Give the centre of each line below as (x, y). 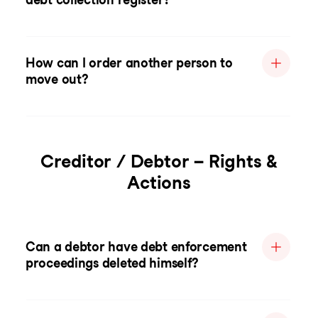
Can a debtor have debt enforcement (136, 247)
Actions (159, 182)
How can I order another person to (129, 63)
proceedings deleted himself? (113, 263)
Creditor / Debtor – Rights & (159, 161)
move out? (57, 79)
